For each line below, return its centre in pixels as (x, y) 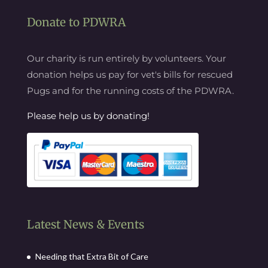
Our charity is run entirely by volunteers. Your (126, 58)
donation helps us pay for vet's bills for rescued (130, 74)
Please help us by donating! (88, 115)
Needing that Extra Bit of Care (92, 257)
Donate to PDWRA (76, 22)
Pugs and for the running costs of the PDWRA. (130, 90)
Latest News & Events (85, 225)
